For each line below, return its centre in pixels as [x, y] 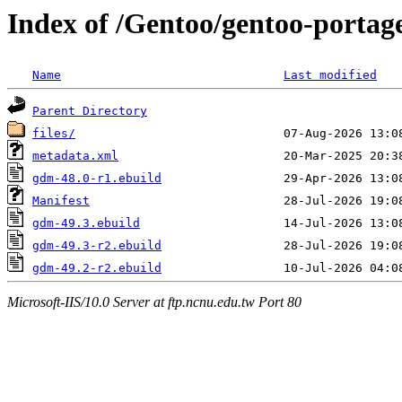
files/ [54, 134]
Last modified [330, 75]
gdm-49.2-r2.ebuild [97, 268]
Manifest [61, 201]
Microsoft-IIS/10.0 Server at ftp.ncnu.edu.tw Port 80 [154, 301]
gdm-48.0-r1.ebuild [97, 179]
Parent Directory [90, 111]
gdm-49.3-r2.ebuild [97, 246]
